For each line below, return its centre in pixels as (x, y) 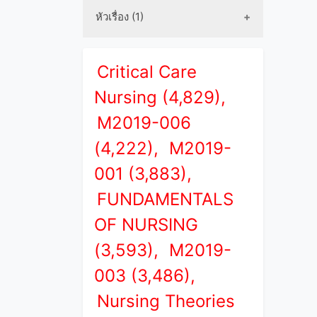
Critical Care (147, 72)
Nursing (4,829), (160, 97)
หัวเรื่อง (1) (120, 17)
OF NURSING (146, 225)
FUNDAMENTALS (165, 199)
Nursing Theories (166, 301)
